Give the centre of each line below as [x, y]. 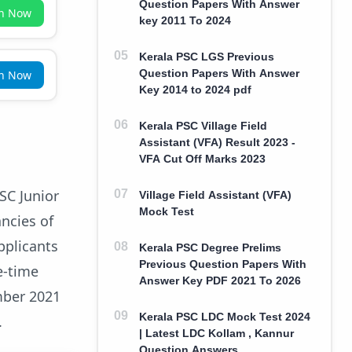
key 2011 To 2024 [185, 20]
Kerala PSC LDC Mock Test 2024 [224, 316]
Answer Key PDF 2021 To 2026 [220, 280]
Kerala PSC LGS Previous [206, 56]
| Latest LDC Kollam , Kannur [216, 333]
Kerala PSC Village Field [203, 125]
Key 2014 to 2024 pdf [195, 89]
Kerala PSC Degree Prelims [210, 247]
